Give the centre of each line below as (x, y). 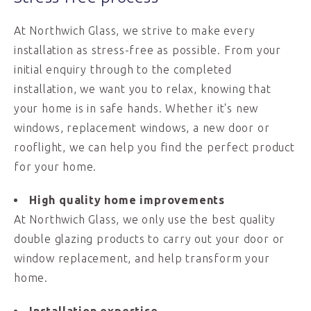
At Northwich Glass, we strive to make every (135, 31)
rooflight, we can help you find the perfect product (154, 147)
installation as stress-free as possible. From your (148, 50)
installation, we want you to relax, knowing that (143, 89)
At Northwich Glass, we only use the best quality (145, 219)
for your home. (56, 167)
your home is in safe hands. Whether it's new (136, 108)
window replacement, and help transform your (142, 258)
